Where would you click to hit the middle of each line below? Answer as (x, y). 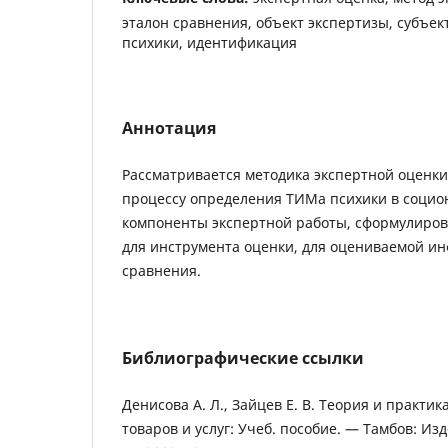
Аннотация (169, 127)
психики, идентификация (209, 42)
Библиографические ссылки (243, 357)
